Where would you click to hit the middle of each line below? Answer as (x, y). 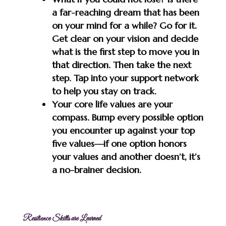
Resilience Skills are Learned (61, 218)
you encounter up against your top (123, 130)
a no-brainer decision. (96, 169)
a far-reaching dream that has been (125, 12)
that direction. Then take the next (121, 65)
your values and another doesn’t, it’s (126, 156)
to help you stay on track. (104, 91)
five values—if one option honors (119, 143)
